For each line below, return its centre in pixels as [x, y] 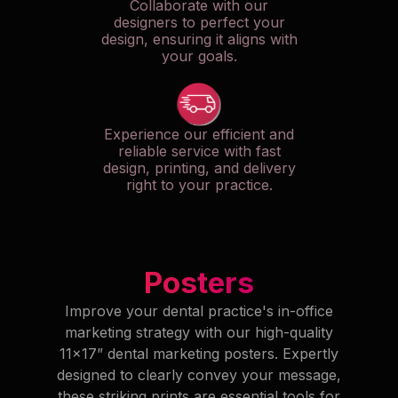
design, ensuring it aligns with [199, 40]
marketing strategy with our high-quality [199, 333]
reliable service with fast [199, 151]
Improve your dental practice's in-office [199, 311]
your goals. [199, 56]
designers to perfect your [199, 23]
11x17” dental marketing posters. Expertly [199, 354]
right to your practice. [199, 185]
